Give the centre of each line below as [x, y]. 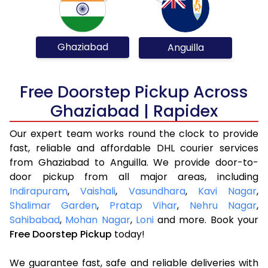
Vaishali [98, 191]
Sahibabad [35, 220]
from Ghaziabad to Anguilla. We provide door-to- [134, 162]
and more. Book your [206, 220]
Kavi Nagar [227, 191]
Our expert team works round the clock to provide [134, 133]
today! [128, 234]
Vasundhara [157, 191]
